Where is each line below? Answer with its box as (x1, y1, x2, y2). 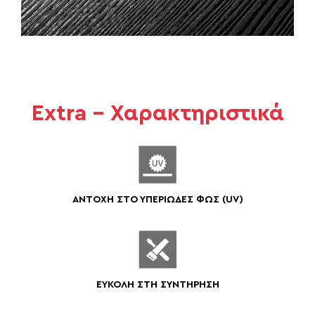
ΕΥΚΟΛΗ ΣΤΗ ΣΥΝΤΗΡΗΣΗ (96, 279, 219, 290)
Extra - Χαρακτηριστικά (31, 101, 284, 124)
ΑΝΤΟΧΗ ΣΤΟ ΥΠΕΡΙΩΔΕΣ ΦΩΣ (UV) (72, 194, 243, 205)
